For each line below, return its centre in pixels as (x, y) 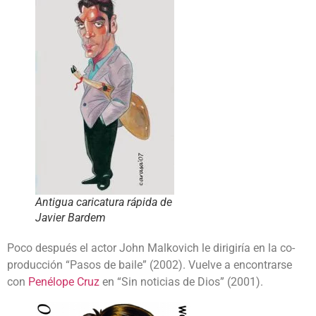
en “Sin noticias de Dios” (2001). (181, 281)
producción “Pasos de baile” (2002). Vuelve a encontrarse (150, 265)
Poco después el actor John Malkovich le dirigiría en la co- (151, 248)
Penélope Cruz (64, 281)
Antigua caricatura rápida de (104, 202)
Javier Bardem (71, 217)
